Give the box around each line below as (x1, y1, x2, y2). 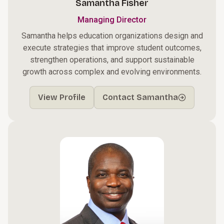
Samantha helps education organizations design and (21, 31, 203, 40)
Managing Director (77, 15, 146, 24)
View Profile (38, 92, 85, 102)
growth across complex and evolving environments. (22, 67, 201, 76)
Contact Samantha (102, 92, 178, 102)
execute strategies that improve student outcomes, (22, 43, 201, 52)
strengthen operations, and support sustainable (29, 55, 194, 64)
